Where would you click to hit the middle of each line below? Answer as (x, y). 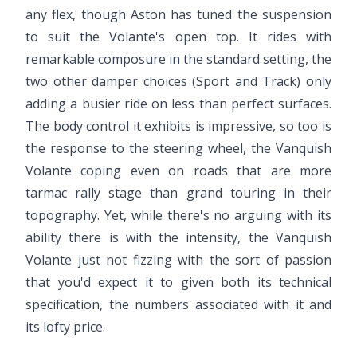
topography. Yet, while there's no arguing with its (178, 215)
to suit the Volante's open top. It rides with (178, 36)
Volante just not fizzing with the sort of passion (178, 259)
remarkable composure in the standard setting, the (178, 59)
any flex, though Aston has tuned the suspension (178, 14)
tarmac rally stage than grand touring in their (178, 192)
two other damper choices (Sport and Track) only (178, 81)
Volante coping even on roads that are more (178, 170)
